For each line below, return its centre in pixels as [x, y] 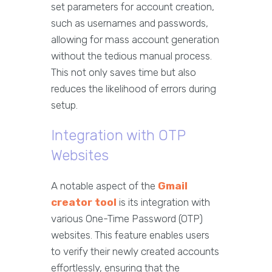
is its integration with [163, 202]
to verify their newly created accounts [135, 251]
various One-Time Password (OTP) [127, 219]
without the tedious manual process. [131, 56]
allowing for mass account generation [135, 39]
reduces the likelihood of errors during [134, 89]
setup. [64, 105]
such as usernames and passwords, [130, 23]
